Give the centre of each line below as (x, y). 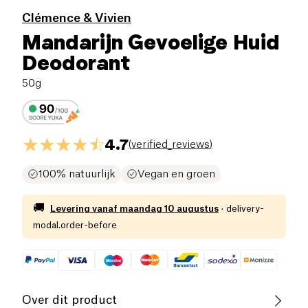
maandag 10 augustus (169, 208)
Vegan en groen (176, 174)
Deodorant (76, 62)
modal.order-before (75, 225)
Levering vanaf (84, 208)
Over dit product (69, 300)
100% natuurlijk (77, 174)
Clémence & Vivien (77, 18)
